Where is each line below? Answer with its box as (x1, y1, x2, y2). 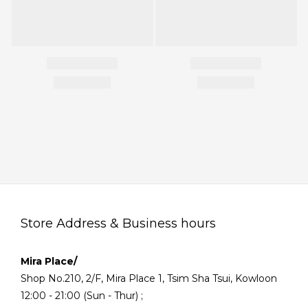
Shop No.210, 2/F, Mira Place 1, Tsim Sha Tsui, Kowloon (21, 272, 277, 285)
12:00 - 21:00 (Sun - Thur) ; (21, 289, 146, 302)
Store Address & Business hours (21, 215, 216, 231)
